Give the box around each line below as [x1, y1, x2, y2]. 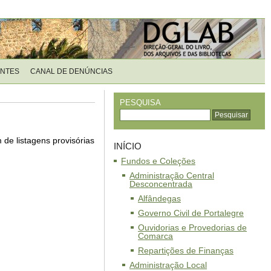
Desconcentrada [129, 179, 192, 189]
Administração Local [129, 260, 207, 270]
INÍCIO [114, 141, 142, 151]
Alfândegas [138, 194, 181, 203]
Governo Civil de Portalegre [138, 208, 244, 218]
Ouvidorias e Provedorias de [138, 223, 247, 232]
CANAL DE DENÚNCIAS [30, 67, 113, 76]
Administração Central [129, 171, 214, 180]
